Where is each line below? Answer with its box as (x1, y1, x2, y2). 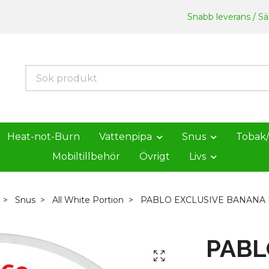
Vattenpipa (99, 131, 152, 142)
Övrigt (139, 150, 170, 162)
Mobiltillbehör (52, 150, 120, 162)
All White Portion (52, 194, 124, 205)
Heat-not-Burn (7, 131, 80, 142)
